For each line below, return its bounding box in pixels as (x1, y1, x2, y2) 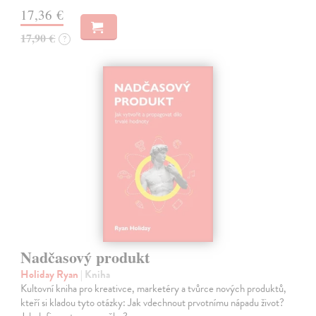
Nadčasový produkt (20, 245, 150, 269)
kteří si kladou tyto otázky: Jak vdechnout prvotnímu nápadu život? (20, 295, 285, 311)
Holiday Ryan (20, 267, 81, 283)
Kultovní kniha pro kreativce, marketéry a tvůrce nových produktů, (20, 281, 287, 297)
